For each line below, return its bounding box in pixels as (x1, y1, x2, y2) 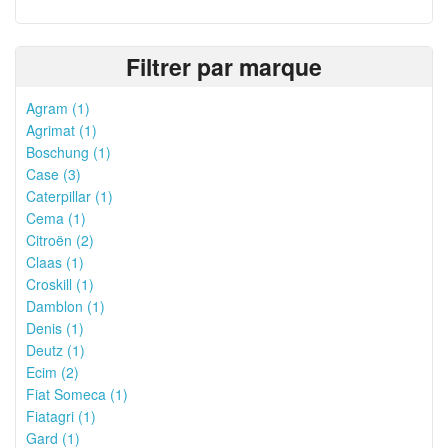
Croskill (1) (26, 274, 94, 294)
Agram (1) (26, 98, 90, 118)
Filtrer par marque (126, 50, 322, 83)
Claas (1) (26, 252, 84, 272)
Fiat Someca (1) (26, 384, 128, 404)
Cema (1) (26, 208, 86, 228)
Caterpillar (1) (26, 186, 113, 206)
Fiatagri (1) (26, 406, 96, 426)
